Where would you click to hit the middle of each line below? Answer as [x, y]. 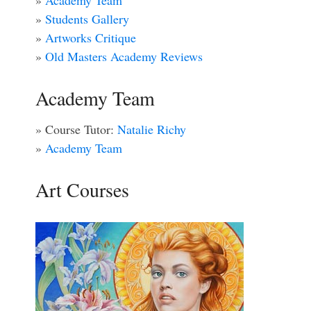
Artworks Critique [91, 37]
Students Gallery [87, 19]
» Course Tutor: [76, 129]
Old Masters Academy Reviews [124, 56]
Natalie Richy [152, 129]
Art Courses [82, 190]
